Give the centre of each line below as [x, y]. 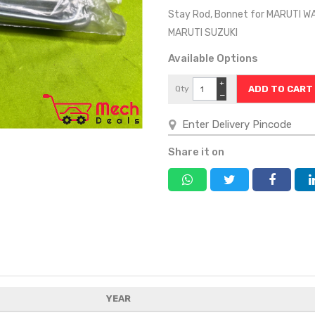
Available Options [213, 58]
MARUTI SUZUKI [205, 33]
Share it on [196, 152]
